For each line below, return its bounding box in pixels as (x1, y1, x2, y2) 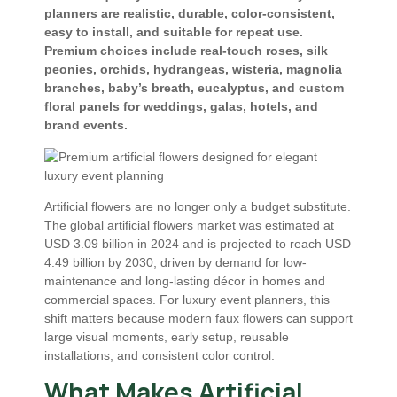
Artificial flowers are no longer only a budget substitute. (44, 199, 351, 214)
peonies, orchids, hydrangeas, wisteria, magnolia (44, 62, 342, 77)
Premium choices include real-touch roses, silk (44, 43, 328, 58)
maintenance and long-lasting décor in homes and (44, 274, 325, 289)
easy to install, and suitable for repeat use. (44, 25, 303, 40)
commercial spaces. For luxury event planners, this (44, 292, 330, 307)
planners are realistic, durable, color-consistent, (44, 6, 335, 21)
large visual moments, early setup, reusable (44, 330, 289, 345)
